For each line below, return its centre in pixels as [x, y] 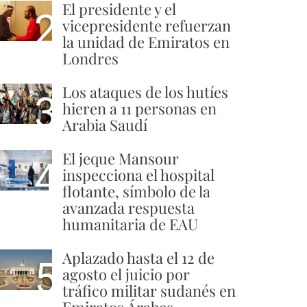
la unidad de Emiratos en [146, 42]
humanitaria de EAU [130, 224]
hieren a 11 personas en [139, 109]
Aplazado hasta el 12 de [138, 258]
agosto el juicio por [126, 274]
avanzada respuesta [128, 208]
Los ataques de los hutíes [145, 92]
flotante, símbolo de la [136, 192]
